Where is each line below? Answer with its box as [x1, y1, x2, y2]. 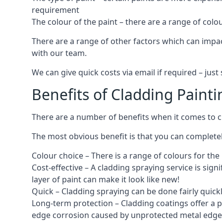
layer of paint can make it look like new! [32, 173, 179, 185]
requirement [32, 4, 79, 15]
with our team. [32, 47, 87, 58]
